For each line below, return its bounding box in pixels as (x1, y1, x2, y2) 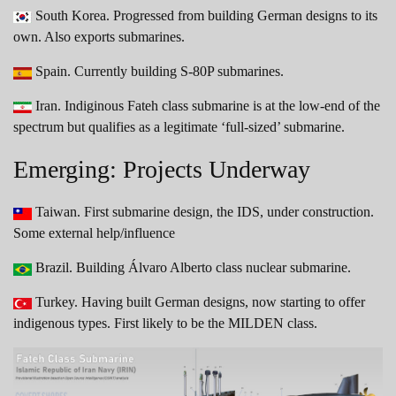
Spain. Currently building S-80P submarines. (32, 64, 284, 80)
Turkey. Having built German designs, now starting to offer (32, 294, 365, 310)
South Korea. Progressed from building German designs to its (32, 8, 377, 24)
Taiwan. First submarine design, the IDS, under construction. (32, 204, 374, 220)
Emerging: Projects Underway (13, 156, 310, 184)
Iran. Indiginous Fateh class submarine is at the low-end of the (32, 98, 380, 114)
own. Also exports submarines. (13, 29, 185, 45)
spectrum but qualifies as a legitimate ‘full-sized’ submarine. (13, 119, 345, 135)
